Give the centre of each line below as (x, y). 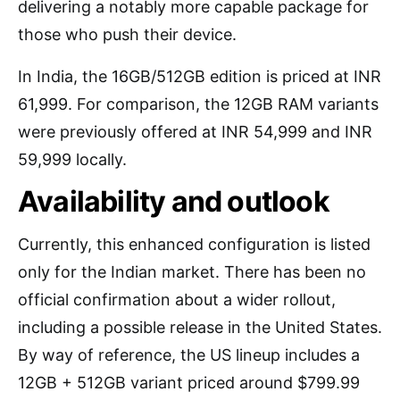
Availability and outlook (174, 201)
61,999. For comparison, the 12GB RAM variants (198, 104)
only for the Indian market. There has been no (192, 272)
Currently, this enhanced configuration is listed (194, 244)
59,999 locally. (72, 159)
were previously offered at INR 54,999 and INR (195, 132)
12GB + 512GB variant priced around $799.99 (189, 383)
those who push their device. (127, 34)
